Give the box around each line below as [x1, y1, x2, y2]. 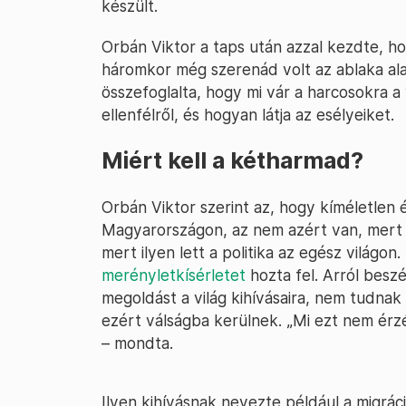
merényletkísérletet [101, 266, 246, 285]
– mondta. [101, 333, 173, 353]
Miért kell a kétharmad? [101, 147, 363, 174]
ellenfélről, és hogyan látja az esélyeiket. [101, 105, 394, 124]
